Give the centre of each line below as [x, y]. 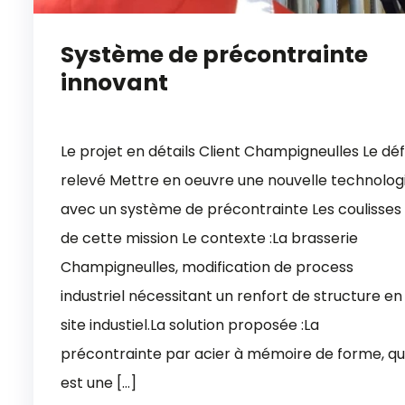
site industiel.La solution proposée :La [190, 325]
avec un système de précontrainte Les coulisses [231, 209]
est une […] [99, 382]
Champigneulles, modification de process [207, 267]
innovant [114, 82]
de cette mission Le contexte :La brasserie [209, 238]
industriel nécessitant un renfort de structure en [231, 296]
